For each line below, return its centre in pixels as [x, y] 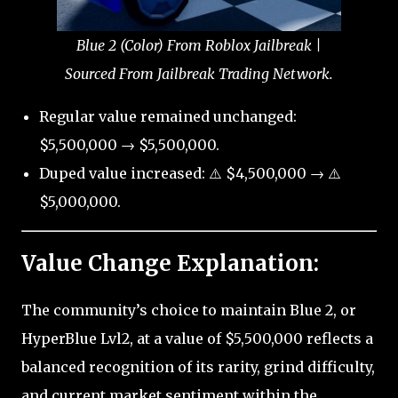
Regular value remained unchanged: [168, 116]
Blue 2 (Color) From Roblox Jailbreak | [199, 45]
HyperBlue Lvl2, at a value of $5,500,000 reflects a [197, 338]
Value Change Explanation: [170, 263]
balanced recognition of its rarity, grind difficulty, [198, 366]
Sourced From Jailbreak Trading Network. [199, 74]
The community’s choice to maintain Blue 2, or [189, 310]
